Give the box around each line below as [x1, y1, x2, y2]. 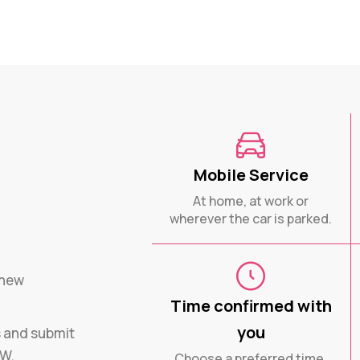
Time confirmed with [170, 294, 332, 317]
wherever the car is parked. [170, 209, 333, 227]
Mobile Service [193, 163, 309, 186]
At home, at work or [193, 191, 309, 210]
